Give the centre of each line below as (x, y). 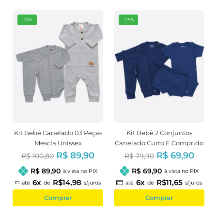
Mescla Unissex (58, 143)
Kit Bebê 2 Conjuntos (159, 132)
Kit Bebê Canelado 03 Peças (58, 132)
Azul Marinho (159, 153)
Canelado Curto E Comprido (159, 143)
